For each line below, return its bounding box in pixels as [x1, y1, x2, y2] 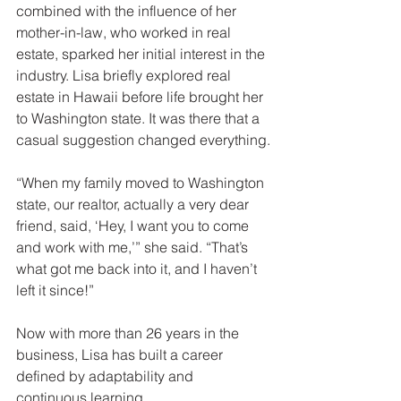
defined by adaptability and [16, 366, 197, 385]
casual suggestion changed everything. [16, 130, 270, 149]
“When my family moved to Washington [16, 173, 268, 192]
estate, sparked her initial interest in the [16, 44, 269, 63]
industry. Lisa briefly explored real [16, 65, 235, 84]
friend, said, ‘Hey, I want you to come [16, 216, 252, 235]
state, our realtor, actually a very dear [16, 194, 252, 213]
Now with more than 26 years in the [16, 323, 243, 342]
